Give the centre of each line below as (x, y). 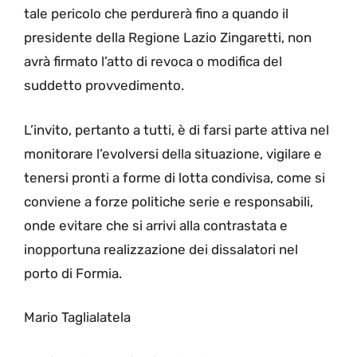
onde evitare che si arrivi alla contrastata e (156, 225)
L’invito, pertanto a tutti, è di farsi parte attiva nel (177, 129)
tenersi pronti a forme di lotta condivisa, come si (175, 177)
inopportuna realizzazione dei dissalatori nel (161, 249)
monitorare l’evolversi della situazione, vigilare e (173, 153)
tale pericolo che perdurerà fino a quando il (156, 14)
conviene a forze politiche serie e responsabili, (169, 201)
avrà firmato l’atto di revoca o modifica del (153, 62)
